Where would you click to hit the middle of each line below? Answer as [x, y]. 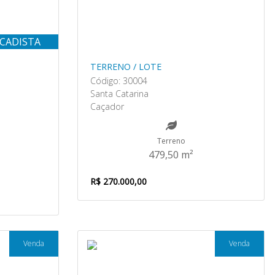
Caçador [107, 107]
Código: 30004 [119, 81]
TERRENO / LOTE [126, 67]
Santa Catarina [119, 94]
